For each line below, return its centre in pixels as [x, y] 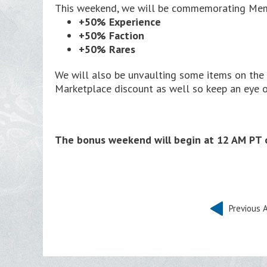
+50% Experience [120, 22]
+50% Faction [111, 35]
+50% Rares [108, 49]
